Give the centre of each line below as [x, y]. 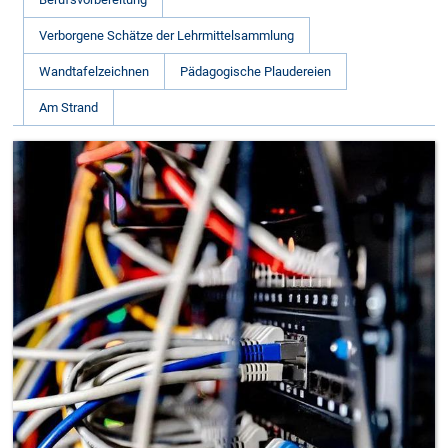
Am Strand [69, 107]
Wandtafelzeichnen [94, 71]
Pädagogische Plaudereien [256, 71]
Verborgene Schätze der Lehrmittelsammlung [167, 35]
